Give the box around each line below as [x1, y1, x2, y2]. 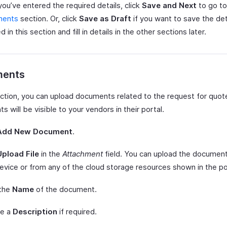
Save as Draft [79, 14, 131, 23]
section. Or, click [18, 14, 79, 23]
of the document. [34, 184, 97, 194]
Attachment [62, 149, 103, 159]
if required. [57, 207, 97, 216]
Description [13, 207, 57, 216]
